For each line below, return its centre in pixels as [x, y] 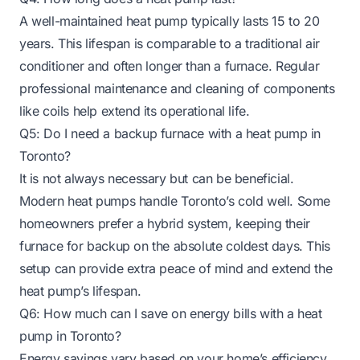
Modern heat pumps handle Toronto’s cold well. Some [175, 200]
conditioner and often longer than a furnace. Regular [170, 65]
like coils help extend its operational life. [135, 110]
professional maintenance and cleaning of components [177, 88]
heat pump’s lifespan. [80, 290]
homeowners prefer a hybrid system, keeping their [165, 223]
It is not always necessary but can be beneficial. [157, 178]
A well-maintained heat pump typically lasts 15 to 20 [170, 20]
